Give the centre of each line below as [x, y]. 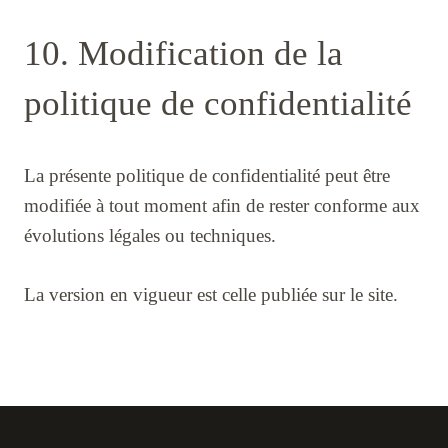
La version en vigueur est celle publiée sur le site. [211, 294]
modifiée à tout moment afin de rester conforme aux [222, 205]
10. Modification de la [183, 53]
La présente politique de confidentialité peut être [207, 175]
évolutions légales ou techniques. [150, 235]
